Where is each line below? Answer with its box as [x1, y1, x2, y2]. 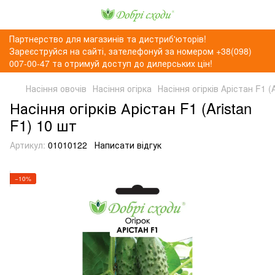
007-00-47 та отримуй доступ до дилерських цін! [9, 57, 212, 69]
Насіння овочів [26, 82, 87, 95]
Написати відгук [95, 139, 161, 151]
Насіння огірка [93, 82, 152, 95]
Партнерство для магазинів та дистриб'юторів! [9, 33, 206, 45]
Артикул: [10, 139, 45, 151]
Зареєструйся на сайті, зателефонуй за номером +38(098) [9, 45, 252, 57]
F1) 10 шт [10, 114, 77, 136]
